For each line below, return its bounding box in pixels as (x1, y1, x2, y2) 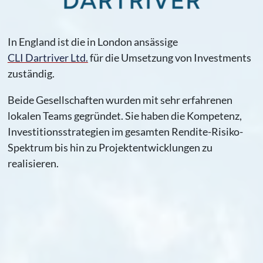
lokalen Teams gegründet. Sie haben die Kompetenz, (7, 109, 242, 122)
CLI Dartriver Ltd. (7, 51, 88, 65)
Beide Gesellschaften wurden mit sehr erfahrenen (7, 93, 232, 106)
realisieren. (7, 156, 59, 170)
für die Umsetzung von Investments (87, 51, 251, 65)
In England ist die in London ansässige (7, 35, 178, 49)
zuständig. (7, 67, 55, 80)
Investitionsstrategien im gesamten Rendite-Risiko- (7, 124, 243, 138)
